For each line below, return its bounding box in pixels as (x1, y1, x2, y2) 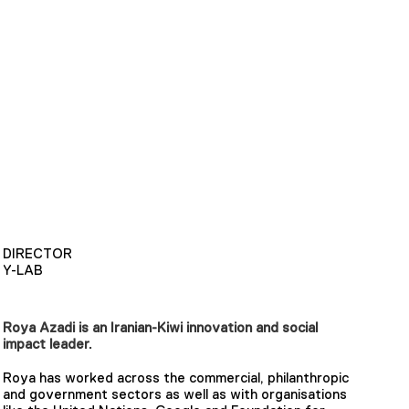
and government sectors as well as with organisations (3, 385, 348, 402)
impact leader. (3, 335, 97, 351)
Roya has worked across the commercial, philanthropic (3, 369, 350, 385)
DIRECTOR (3, 245, 73, 261)
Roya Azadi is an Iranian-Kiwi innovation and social (3, 319, 319, 335)
